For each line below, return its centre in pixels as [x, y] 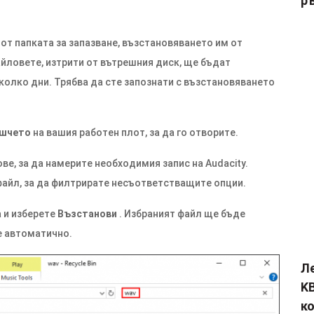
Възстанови [87, 214]
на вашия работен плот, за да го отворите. [135, 132]
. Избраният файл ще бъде [181, 214]
